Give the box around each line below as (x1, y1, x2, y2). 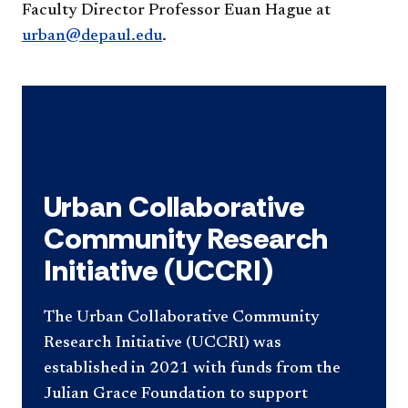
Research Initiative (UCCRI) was (44, 334, 281, 352)
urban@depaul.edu (22, 27, 162, 45)
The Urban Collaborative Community (44, 309, 320, 326)
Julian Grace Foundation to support (44, 385, 308, 403)
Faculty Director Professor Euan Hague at (22, 2, 331, 19)
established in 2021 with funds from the (44, 360, 341, 377)
